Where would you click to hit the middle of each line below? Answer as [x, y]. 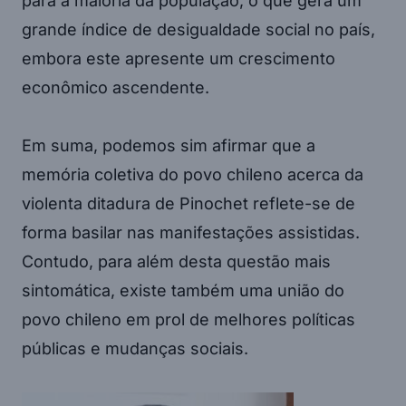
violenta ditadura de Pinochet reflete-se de [188, 203]
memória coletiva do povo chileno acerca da [193, 174]
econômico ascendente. [116, 87]
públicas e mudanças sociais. [135, 348]
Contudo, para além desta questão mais [176, 261]
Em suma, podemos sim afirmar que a [169, 145]
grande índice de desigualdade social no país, [198, 29]
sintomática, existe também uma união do [183, 290]
